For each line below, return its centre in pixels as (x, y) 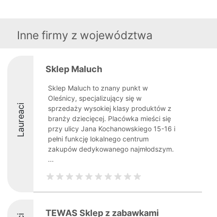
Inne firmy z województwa (85, 35)
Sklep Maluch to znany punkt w (98, 88)
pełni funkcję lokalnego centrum (98, 139)
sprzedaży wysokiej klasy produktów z (110, 108)
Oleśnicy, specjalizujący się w (95, 98)
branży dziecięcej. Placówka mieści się (109, 118)
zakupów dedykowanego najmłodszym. (111, 149)
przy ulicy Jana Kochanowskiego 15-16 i (112, 129)
